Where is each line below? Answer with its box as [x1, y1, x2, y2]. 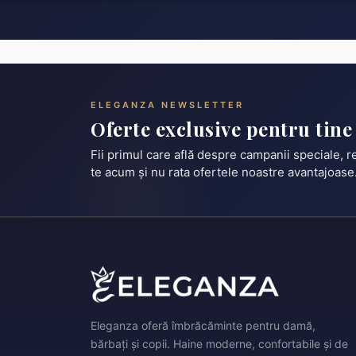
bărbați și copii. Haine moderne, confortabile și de [91, 336, 348, 350]
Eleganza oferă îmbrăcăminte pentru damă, [91, 318, 315, 332]
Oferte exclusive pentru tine [91, 115, 352, 141]
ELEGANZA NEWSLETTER [91, 99, 244, 110]
